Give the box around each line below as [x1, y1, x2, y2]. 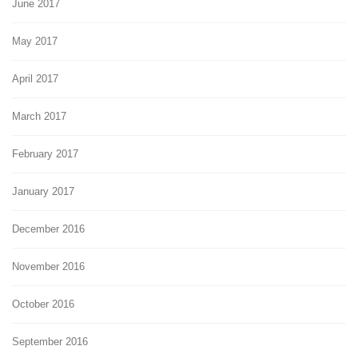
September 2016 [12, 335, 88, 348]
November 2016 [12, 260, 85, 272]
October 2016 [12, 297, 74, 310]
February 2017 [12, 147, 78, 160]
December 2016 [12, 222, 85, 235]
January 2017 [12, 185, 74, 197]
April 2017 [12, 72, 58, 85]
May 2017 [12, 34, 58, 47]
